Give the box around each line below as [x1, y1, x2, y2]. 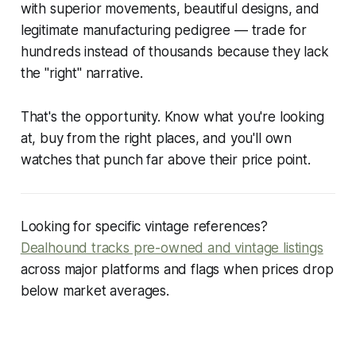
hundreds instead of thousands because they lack [20, 43, 329, 60]
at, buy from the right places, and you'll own [20, 130, 292, 146]
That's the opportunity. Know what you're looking [20, 108, 324, 125]
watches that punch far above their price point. [20, 151, 311, 168]
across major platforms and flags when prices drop [20, 261, 334, 277]
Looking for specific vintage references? [20, 218, 268, 234]
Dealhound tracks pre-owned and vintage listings [20, 239, 323, 256]
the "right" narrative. [20, 64, 143, 81]
